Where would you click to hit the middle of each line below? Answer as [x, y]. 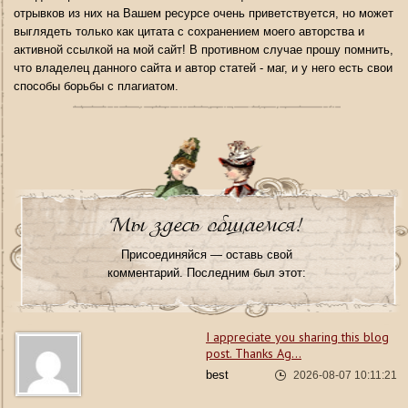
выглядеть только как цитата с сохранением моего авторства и [189, 32]
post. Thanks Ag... [254, 354]
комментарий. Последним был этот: [206, 273]
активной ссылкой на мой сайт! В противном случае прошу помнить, [204, 50]
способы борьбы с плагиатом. [96, 87]
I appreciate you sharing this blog [297, 337]
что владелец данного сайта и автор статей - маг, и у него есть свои [203, 68]
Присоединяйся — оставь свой [206, 255]
